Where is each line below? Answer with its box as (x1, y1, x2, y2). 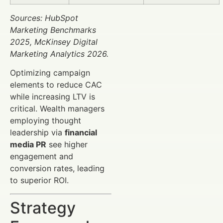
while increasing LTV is (10, 92, 95, 102)
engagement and (10, 151, 73, 162)
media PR (10, 139, 46, 150)
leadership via (10, 127, 65, 138)
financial (65, 127, 97, 138)
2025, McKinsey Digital (10, 37, 98, 47)
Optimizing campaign (10, 68, 90, 78)
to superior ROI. (10, 175, 69, 186)
